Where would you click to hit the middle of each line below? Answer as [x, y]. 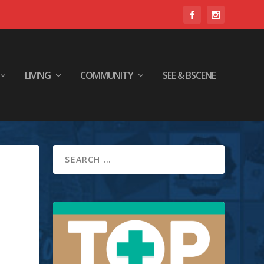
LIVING [37, 75]
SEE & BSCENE [189, 75]
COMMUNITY [106, 75]
